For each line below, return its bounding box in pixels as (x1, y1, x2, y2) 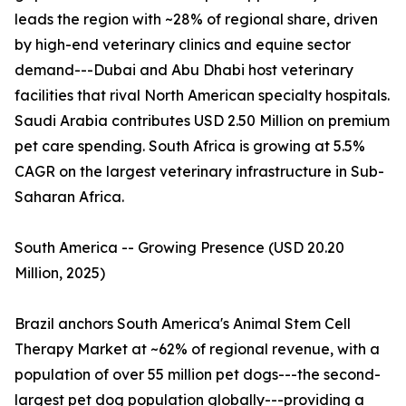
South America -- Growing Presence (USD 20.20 (14, 238, 344, 257)
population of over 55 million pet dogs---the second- (14, 365, 381, 384)
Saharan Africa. (14, 188, 124, 207)
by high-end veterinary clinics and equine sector (14, 35, 351, 54)
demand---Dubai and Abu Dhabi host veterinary (14, 61, 353, 80)
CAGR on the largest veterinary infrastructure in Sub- (14, 162, 384, 181)
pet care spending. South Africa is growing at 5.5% (14, 137, 365, 156)
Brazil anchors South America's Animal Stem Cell (14, 314, 351, 333)
